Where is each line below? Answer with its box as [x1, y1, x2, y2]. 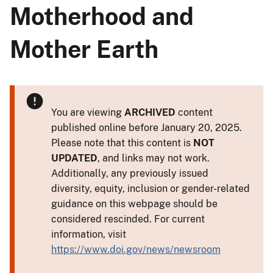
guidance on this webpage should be [51, 197, 218, 210]
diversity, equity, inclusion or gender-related [51, 182, 250, 194]
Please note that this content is [51, 136, 193, 149]
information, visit [51, 228, 126, 240]
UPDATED [51, 152, 97, 164]
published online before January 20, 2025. [51, 121, 242, 133]
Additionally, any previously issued [51, 167, 208, 179]
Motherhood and [10, 2, 194, 30]
